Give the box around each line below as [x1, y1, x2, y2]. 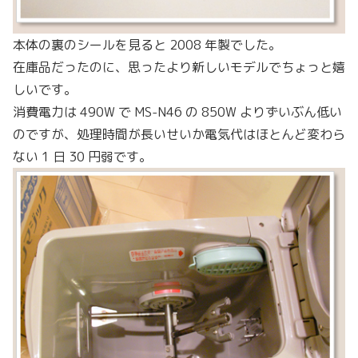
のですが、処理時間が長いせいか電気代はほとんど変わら [13, 125, 345, 144]
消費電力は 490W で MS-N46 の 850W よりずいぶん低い [13, 103, 342, 121]
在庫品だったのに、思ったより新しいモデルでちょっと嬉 [13, 58, 345, 77]
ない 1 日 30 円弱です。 [13, 148, 152, 166]
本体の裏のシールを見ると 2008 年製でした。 [13, 36, 281, 54]
